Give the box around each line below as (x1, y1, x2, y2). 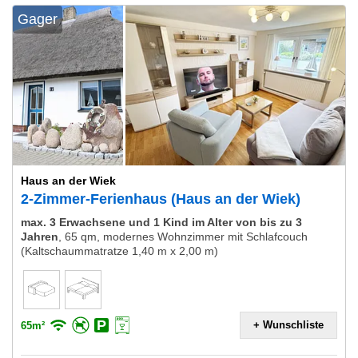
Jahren (21, 230, 58, 243)
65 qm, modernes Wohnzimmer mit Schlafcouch (65, 230, 308, 243)
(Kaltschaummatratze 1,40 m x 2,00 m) (21, 245, 218, 257)
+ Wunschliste (253, 319, 324, 331)
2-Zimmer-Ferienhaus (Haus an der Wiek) (21, 191, 300, 207)
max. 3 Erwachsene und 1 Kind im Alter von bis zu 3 (21, 216, 302, 229)
